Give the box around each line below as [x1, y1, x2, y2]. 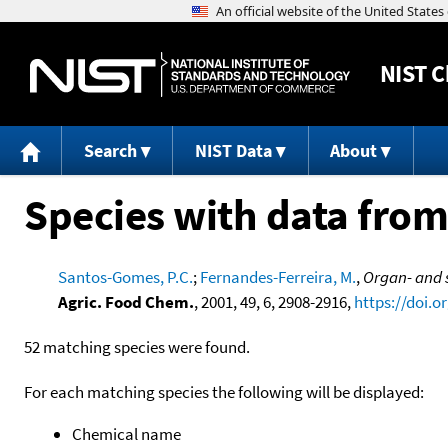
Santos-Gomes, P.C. [57, 265, 193, 288]
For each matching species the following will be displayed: [24, 380, 424, 403]
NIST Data [194, 139, 272, 163]
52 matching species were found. [24, 335, 250, 358]
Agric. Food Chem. [57, 290, 194, 313]
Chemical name [72, 422, 181, 445]
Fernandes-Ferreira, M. [199, 265, 356, 288]
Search [83, 139, 137, 163]
